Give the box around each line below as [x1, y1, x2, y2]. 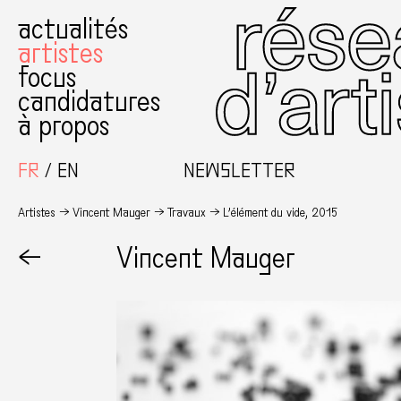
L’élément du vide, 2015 [223, 206, 337, 219]
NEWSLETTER [183, 160, 296, 182]
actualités [18, 13, 128, 46]
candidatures [18, 86, 160, 118]
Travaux [167, 206, 206, 219]
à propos [18, 110, 109, 142]
